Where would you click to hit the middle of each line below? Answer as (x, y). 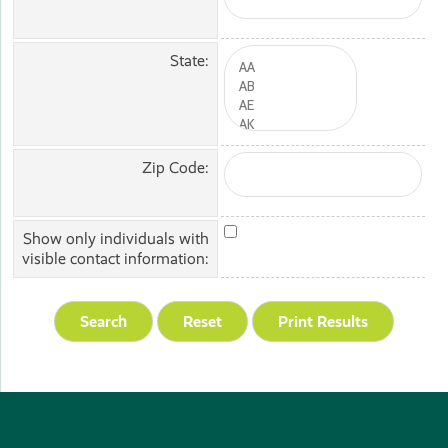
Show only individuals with (116, 239)
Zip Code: (175, 168)
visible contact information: (115, 259)
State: (189, 61)
